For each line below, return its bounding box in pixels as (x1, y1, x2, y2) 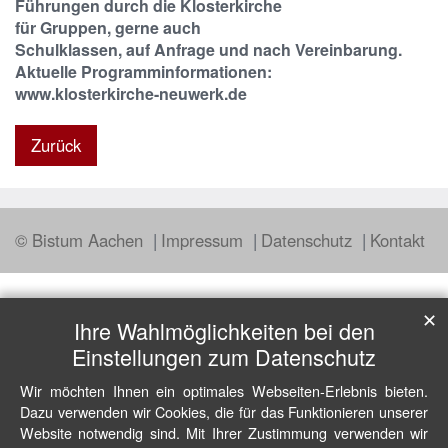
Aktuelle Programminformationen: (15, 60, 272, 84)
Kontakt (370, 228, 425, 253)
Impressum (161, 228, 248, 253)
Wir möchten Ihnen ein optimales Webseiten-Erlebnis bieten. (20, 380, 428, 401)
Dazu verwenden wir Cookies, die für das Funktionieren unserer (20, 401, 428, 422)
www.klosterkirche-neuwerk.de (15, 82, 247, 106)
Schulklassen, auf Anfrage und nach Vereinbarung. (15, 38, 402, 62)
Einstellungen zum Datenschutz (72, 341, 376, 372)
